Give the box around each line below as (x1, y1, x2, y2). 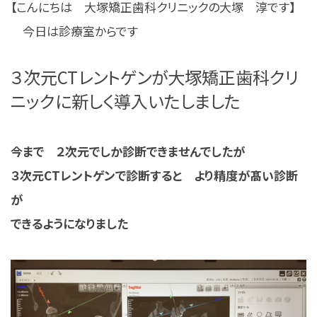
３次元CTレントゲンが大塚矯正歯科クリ (11, 64, 299, 89)
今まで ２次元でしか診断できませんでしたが (11, 142, 245, 160)
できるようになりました (11, 214, 128, 232)
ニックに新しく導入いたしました (11, 88, 241, 113)
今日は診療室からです (11, 21, 138, 40)
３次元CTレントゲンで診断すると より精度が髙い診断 (11, 166, 298, 184)
